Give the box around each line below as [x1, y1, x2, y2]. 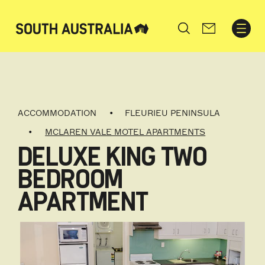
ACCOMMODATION [18, 108, 97, 118]
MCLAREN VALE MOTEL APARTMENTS [45, 127, 206, 137]
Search [173, 27, 201, 35]
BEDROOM [18, 167, 123, 193]
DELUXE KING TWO [18, 144, 208, 171]
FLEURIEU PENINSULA [125, 108, 221, 118]
